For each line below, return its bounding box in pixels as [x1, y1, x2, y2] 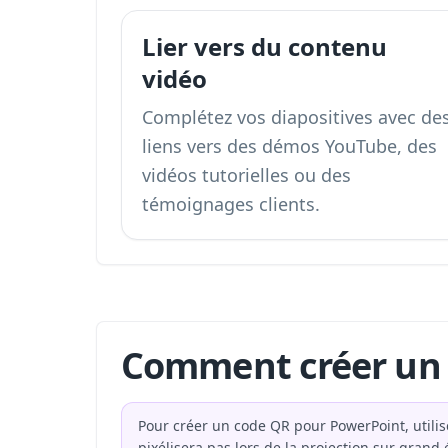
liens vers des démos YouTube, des [142, 134, 437, 158]
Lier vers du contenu [142, 30, 387, 63]
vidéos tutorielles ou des [142, 163, 351, 187]
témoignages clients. [142, 192, 320, 216]
